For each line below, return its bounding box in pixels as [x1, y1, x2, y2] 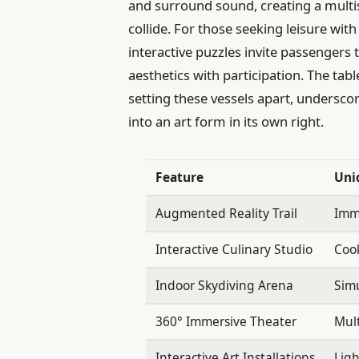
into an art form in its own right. [128, 111, 325, 131]
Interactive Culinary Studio [155, 240, 313, 259]
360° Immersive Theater [155, 313, 296, 331]
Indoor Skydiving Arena [155, 276, 293, 295]
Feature [155, 168, 204, 187]
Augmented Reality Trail [155, 204, 297, 223]
